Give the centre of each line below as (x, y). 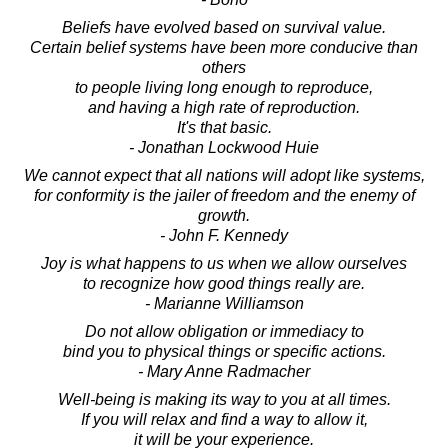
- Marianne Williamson (224, 303)
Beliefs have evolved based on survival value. (224, 27)
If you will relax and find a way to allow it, (224, 419)
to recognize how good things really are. (224, 283)
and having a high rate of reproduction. (224, 107)
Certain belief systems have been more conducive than (224, 47)
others (224, 67)
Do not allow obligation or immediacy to (224, 331)
